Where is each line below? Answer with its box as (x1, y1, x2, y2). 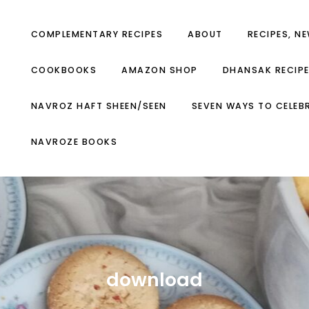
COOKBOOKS (30, 64, 97, 76)
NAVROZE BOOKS (30, 136, 117, 148)
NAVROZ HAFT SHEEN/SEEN (30, 100, 167, 112)
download (106, 267, 203, 292)
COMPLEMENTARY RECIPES (30, 28, 163, 40)
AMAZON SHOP (121, 64, 198, 76)
